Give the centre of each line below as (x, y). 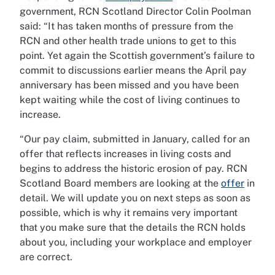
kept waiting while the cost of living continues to (130, 100)
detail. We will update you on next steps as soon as (135, 198)
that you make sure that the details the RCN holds (133, 227)
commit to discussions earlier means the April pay (133, 70)
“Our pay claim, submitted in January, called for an (135, 139)
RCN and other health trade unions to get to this (128, 41)
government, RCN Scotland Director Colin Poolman (135, 11)
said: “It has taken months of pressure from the (126, 26)
